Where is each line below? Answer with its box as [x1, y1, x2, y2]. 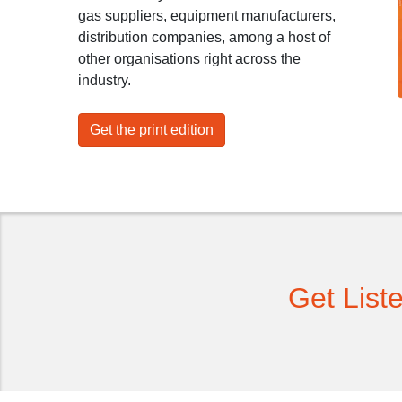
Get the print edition [90, 122, 214, 137]
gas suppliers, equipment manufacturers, [78, 8, 336, 23]
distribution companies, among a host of [78, 30, 330, 45]
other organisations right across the [78, 51, 301, 66]
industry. [78, 73, 131, 88]
